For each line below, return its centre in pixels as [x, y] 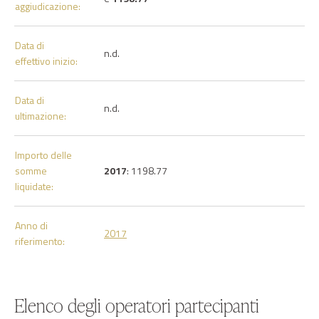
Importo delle [43, 155]
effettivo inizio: [46, 61]
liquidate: [34, 186]
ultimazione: [41, 116]
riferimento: [40, 241]
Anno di [31, 225]
